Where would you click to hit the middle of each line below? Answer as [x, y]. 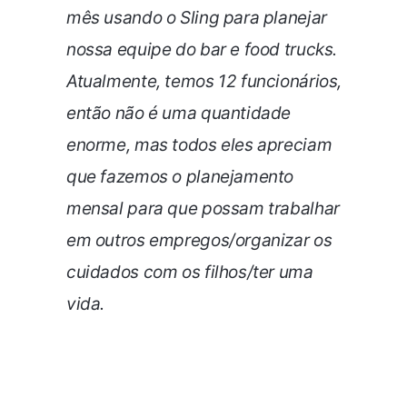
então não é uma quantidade [179, 113]
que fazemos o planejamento [180, 176]
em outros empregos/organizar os [199, 240]
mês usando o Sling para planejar [197, 17]
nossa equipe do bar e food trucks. [202, 49]
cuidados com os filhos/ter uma [190, 272]
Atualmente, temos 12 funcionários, [204, 81]
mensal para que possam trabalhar [203, 208]
